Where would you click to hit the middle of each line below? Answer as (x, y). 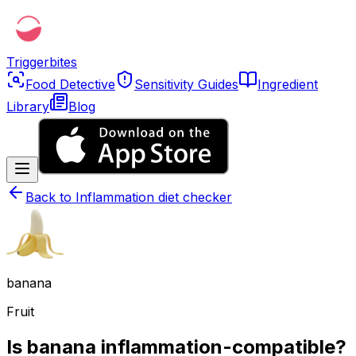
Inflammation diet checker (154, 197)
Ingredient (288, 84)
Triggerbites (42, 62)
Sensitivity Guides (186, 84)
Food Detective (70, 84)
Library (28, 106)
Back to (50, 197)
